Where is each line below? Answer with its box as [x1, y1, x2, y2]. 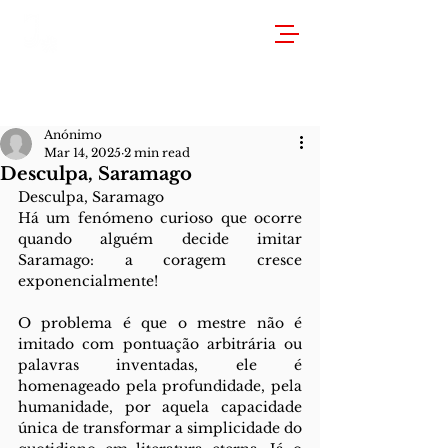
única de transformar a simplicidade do [18, 419, 302, 437]
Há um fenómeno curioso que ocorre [18, 209, 302, 227]
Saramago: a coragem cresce [18, 251, 302, 269]
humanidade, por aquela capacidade [18, 398, 302, 416]
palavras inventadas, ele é [18, 356, 302, 374]
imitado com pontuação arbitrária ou [18, 335, 302, 353]
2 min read [124, 145, 190, 160]
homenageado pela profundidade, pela [18, 377, 302, 395]
